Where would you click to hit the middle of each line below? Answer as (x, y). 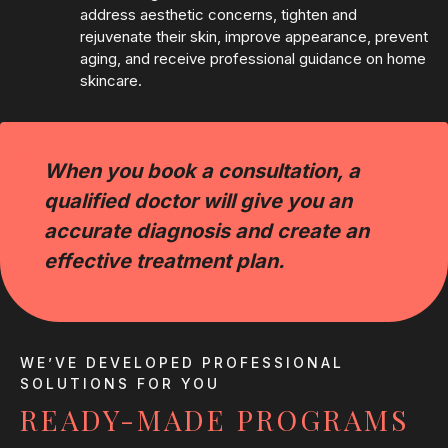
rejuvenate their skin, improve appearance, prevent (254, 37)
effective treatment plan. (164, 261)
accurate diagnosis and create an (206, 231)
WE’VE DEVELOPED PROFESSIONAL (182, 363)
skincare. (111, 81)
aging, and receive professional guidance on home (253, 59)
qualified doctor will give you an (198, 201)
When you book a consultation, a (202, 171)
